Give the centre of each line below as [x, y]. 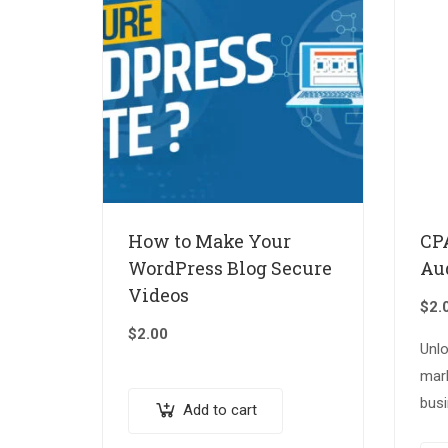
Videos [158, 295]
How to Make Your [209, 241]
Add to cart [220, 410]
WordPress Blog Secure [230, 268]
